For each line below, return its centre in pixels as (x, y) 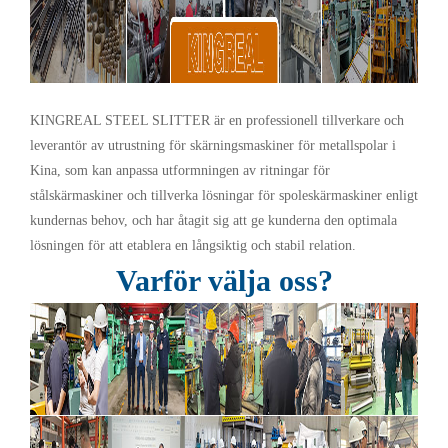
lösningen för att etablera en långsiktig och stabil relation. (193, 246)
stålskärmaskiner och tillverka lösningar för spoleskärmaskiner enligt (224, 196)
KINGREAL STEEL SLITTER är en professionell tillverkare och (217, 121)
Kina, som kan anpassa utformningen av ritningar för (180, 171)
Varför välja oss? (224, 281)
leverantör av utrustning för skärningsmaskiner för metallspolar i (213, 146)
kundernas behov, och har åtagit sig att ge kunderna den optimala (213, 221)
